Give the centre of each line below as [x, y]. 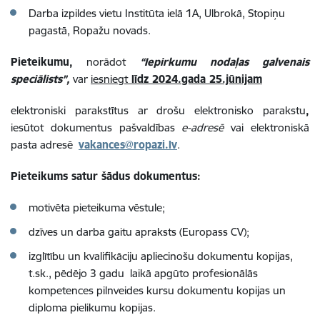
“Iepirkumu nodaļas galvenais [224, 61]
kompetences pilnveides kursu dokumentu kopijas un [157, 290]
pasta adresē [45, 144]
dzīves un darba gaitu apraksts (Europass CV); [139, 231]
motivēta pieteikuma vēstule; [97, 207]
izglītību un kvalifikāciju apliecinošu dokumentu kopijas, [161, 256]
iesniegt [109, 79]
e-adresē [206, 127]
